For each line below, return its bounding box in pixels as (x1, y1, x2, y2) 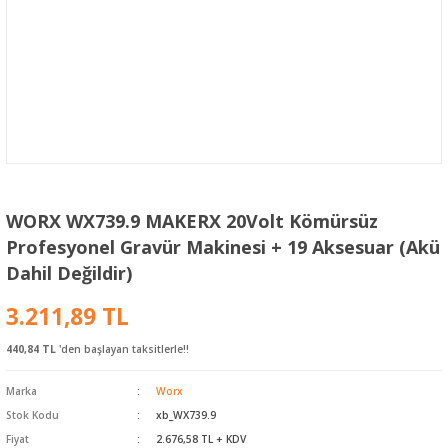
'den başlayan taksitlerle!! (56, 341, 189, 356)
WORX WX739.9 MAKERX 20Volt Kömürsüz (6, 208, 378, 233)
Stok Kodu (6, 407, 59, 422)
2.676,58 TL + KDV (155, 431, 246, 446)
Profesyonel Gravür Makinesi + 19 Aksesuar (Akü (6, 234, 440, 259)
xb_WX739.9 (155, 407, 216, 422)
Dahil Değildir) (6, 260, 132, 285)
